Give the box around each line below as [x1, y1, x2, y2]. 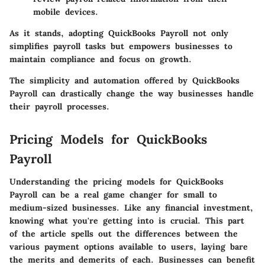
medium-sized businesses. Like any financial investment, [9, 202, 253, 213]
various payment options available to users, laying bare [9, 241, 248, 252]
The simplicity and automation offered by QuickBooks [9, 75, 240, 86]
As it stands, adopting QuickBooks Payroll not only [9, 28, 228, 39]
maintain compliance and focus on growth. [9, 54, 192, 65]
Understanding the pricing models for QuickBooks [9, 176, 224, 187]
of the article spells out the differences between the [9, 228, 238, 239]
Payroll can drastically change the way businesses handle [9, 88, 254, 99]
